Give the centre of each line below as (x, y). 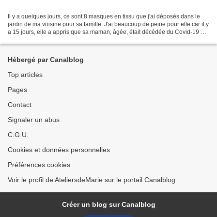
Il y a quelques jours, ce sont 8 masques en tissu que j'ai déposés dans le (104, 16)
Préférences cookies (39, 165)
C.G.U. (18, 135)
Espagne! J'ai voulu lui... (39, 39)
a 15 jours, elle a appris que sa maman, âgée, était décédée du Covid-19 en (108, 32)
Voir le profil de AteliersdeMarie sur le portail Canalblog (92, 180)
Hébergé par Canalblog (46, 60)
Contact (20, 105)
